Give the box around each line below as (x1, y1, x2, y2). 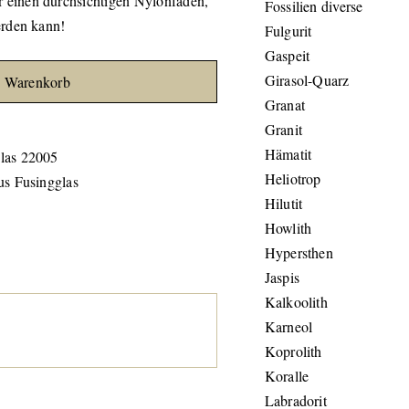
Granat (264, 95, 306, 114)
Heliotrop (264, 169, 321, 188)
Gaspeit (264, 46, 310, 65)
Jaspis (264, 267, 300, 287)
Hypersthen (264, 243, 333, 262)
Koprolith (264, 341, 322, 361)
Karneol (264, 317, 313, 336)
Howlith (264, 218, 312, 237)
